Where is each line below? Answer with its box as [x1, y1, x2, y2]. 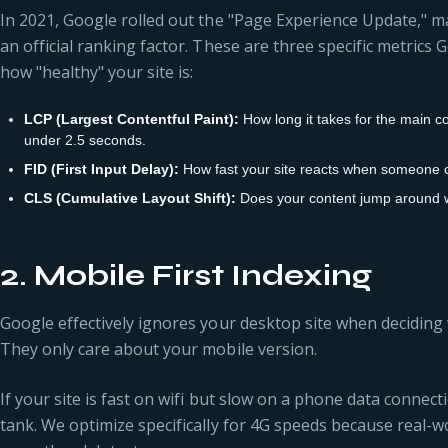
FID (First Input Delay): [23, 161, 179, 177]
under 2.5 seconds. [23, 132, 146, 148]
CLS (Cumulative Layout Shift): [23, 190, 236, 206]
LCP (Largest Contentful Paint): [23, 111, 239, 127]
